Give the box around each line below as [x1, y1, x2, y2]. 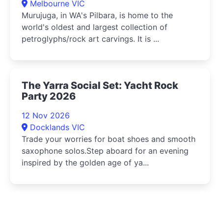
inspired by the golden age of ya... [22, 157, 149, 167]
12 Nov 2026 [22, 110, 70, 120]
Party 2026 [22, 90, 76, 102]
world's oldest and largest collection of [22, 22, 167, 32]
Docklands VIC [30, 122, 85, 132]
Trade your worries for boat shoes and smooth [22, 134, 195, 144]
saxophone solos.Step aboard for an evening [22, 145, 189, 156]
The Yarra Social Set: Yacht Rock [22, 79, 178, 91]
